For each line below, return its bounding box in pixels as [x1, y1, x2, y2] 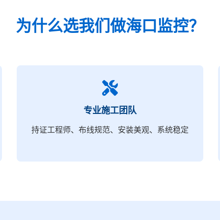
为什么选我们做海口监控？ [16, 17, 204, 35]
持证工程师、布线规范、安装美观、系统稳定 [31, 125, 189, 134]
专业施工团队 [83, 105, 137, 115]
